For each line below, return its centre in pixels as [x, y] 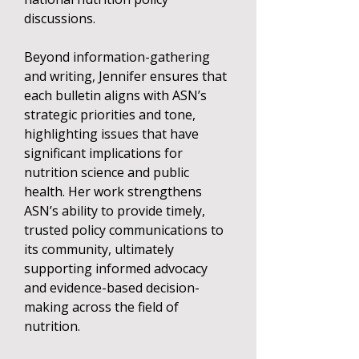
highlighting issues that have [111, 134]
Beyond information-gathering [117, 57]
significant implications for [103, 153]
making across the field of [101, 307]
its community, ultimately [99, 249]
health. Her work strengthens [113, 192]
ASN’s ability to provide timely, [115, 211]
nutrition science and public [107, 172]
